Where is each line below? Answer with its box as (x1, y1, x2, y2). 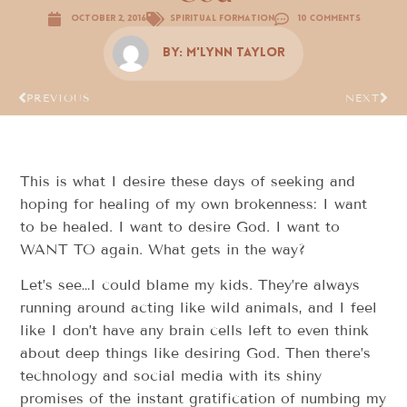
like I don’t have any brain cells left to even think (20, 322, 370, 340)
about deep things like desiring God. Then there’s (20, 344, 372, 362)
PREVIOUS (26, 90, 91, 104)
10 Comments (297, 14, 361, 25)
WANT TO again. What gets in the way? (20, 240, 306, 258)
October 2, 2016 (70, 14, 146, 25)
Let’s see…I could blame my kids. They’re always (20, 276, 361, 294)
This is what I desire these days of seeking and (20, 172, 356, 190)
